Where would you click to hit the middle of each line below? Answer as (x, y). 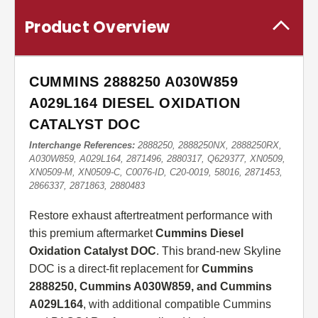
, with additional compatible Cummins (177, 305)
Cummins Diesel (199, 234)
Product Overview (97, 28)
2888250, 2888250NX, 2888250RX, (208, 146)
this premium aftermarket (92, 234)
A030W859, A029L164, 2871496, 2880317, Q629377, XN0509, (157, 159)
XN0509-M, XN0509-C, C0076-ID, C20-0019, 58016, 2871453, (156, 172)
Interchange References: (82, 146)
